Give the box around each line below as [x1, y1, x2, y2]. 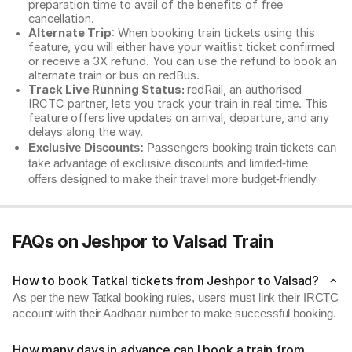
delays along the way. [28, 125, 143, 139]
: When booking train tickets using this [112, 26, 315, 40]
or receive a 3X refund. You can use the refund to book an [28, 54, 337, 68]
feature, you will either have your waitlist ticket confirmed [28, 40, 335, 54]
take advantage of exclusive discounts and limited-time [28, 157, 308, 170]
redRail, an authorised [187, 82, 302, 97]
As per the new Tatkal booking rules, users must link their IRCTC [13, 291, 339, 304]
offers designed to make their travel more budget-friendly [28, 173, 317, 185]
